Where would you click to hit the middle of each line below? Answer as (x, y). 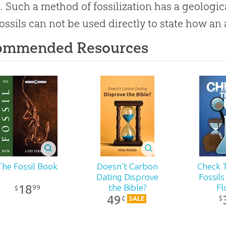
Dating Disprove (127, 177)
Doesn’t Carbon (127, 166)
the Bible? (127, 187)
